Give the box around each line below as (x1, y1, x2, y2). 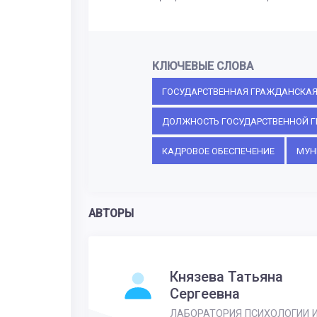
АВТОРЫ (88, 207, 134, 221)
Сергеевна (169, 284, 240, 302)
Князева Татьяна (169, 267, 283, 285)
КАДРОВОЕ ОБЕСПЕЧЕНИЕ (161, 145, 275, 156)
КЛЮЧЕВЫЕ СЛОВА (151, 60, 253, 74)
